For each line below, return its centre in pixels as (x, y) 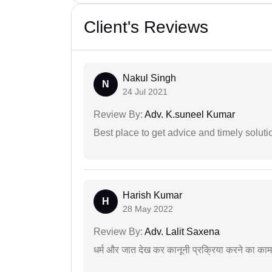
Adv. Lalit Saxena (181, 232)
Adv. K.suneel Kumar (189, 115)
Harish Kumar (152, 195)
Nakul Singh (149, 78)
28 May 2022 (148, 209)
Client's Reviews (146, 27)
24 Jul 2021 (145, 92)
